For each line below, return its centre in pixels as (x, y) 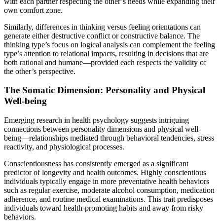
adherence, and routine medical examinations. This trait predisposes (109, 199)
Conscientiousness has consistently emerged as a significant (96, 164)
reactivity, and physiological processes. (64, 147)
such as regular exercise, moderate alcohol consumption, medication (109, 190)
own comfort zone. (33, 10)
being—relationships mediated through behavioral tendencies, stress (109, 138)
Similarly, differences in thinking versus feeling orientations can (102, 27)
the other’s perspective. (40, 71)
